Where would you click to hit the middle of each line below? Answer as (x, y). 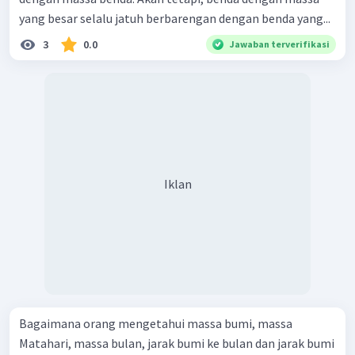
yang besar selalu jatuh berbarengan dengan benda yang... (175, 19)
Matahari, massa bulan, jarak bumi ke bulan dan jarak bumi (177, 344)
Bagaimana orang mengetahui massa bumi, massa (156, 324)
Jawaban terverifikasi (280, 44)
